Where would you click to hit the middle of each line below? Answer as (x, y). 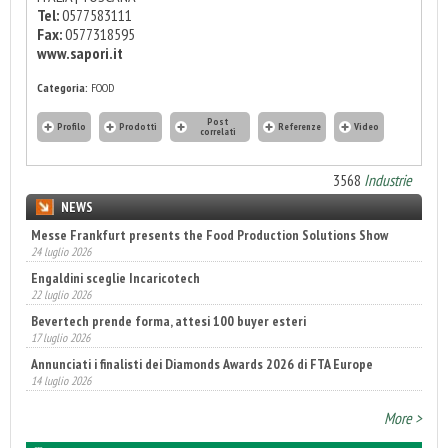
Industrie (388, 179)
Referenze (299, 126)
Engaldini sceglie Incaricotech (115, 277)
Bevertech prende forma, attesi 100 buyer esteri (168, 320)
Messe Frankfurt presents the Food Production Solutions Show (209, 234)
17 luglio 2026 (60, 337)
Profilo (71, 126)
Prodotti (138, 126)
